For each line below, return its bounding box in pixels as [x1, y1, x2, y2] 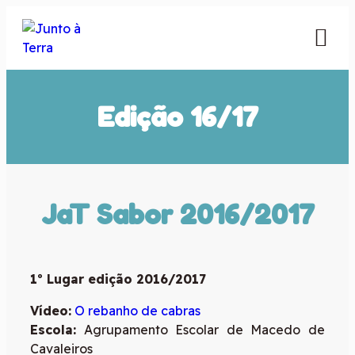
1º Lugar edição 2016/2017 [30, 270, 206, 287]
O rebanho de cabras [74, 302, 200, 319]
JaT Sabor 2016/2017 [40, 197, 315, 231]
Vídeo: [30, 302, 71, 319]
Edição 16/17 [97, 100, 258, 133]
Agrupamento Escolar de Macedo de [76, 321, 325, 338]
